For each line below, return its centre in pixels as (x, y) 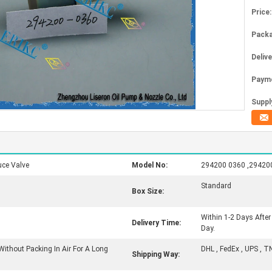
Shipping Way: (156, 254)
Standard (216, 186)
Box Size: (148, 191)
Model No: (150, 165)
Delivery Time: (156, 223)
